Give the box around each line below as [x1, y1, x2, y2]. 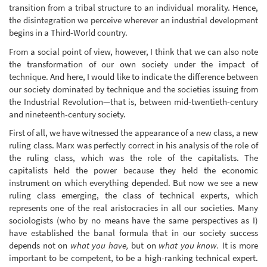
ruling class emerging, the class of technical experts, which [9, 190, 258, 201]
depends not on [9, 240, 70, 252]
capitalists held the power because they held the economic [9, 164, 258, 176]
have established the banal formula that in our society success [9, 227, 258, 239]
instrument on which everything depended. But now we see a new [9, 177, 258, 189]
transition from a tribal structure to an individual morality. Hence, [9, 2, 258, 14]
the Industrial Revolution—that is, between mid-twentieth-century [9, 95, 258, 107]
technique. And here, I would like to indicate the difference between [9, 70, 258, 82]
